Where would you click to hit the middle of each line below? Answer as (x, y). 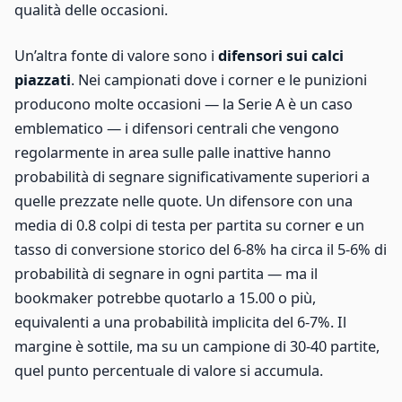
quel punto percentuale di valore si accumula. (169, 371)
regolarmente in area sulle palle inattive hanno (173, 153)
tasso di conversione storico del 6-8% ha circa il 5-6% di (201, 250)
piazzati (43, 80)
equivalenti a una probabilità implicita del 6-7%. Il (180, 323)
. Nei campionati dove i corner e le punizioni (219, 80)
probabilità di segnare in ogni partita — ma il (166, 274)
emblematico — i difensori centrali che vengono (177, 129)
